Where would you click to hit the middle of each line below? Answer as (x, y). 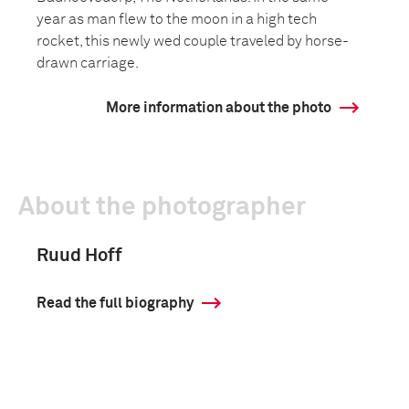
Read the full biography (115, 303)
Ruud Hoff (79, 256)
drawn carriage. (88, 63)
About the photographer (162, 207)
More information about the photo (219, 108)
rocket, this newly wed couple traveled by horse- (193, 41)
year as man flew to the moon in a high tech (177, 19)
